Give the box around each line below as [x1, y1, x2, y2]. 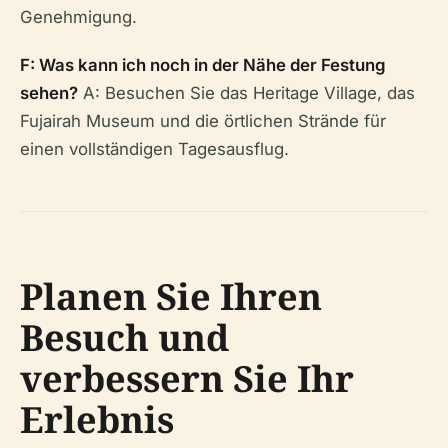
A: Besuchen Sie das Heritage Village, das [78, 83, 415, 103]
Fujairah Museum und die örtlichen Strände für [20, 111, 386, 131]
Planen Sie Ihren [20, 272, 322, 321]
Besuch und [20, 313, 229, 362]
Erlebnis [20, 395, 174, 444]
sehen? [20, 83, 78, 103]
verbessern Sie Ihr [20, 354, 354, 403]
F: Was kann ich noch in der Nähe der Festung [20, 55, 386, 75]
